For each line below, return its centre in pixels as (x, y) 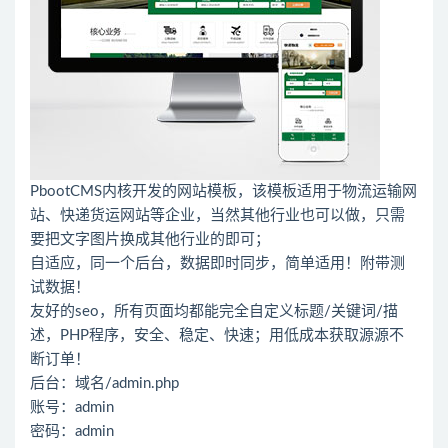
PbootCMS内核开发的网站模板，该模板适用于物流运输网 (223, 191)
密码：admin (72, 431)
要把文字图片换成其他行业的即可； (150, 239)
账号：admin (72, 407)
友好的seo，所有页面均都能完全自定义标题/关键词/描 (214, 311)
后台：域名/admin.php (104, 383)
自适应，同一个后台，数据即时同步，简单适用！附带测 (217, 263)
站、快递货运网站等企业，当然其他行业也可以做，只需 (217, 215)
